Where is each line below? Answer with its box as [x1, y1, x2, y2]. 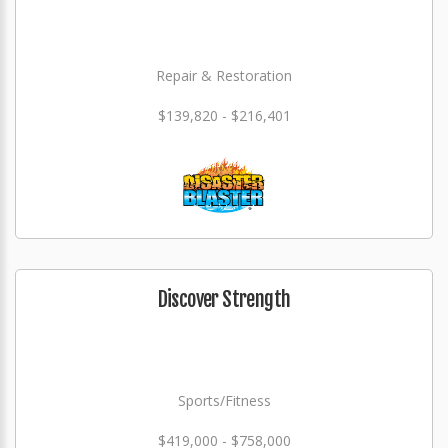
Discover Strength [157, 287, 291, 312]
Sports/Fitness [177, 391, 271, 410]
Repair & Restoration [156, 66, 292, 85]
